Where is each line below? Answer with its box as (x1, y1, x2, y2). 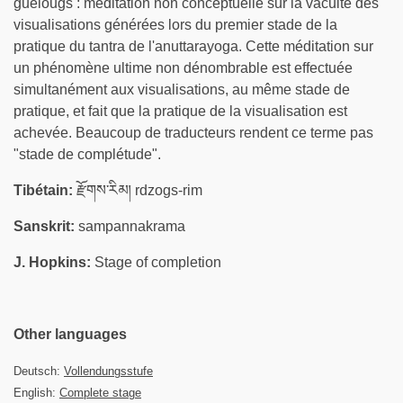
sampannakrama (75, 219, 185, 234)
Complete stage (59, 386, 141, 399)
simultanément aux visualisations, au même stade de (13, 82, 350, 97)
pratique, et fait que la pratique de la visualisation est (13, 103, 347, 119)
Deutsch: (13, 364, 64, 378)
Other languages (13, 327, 127, 342)
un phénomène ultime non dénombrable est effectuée (13, 60, 353, 76)
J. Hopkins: (13, 255, 91, 270)
